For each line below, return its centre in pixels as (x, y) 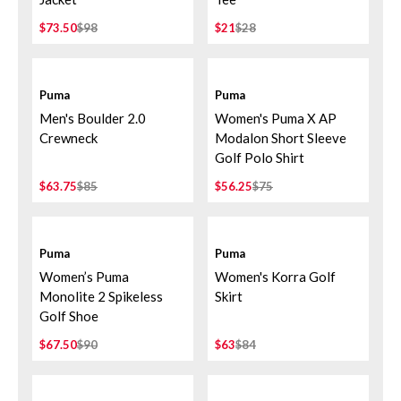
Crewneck (68, 138)
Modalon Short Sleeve (281, 138)
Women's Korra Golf (275, 277)
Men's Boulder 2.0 (93, 118)
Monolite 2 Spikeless (101, 296)
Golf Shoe (69, 316)
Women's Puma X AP (276, 118)
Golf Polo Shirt (260, 158)
